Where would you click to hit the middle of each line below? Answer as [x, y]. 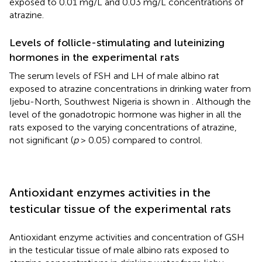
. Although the [221, 101]
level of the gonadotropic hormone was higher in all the [125, 114]
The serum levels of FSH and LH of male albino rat [114, 75]
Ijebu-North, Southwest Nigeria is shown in [101, 101]
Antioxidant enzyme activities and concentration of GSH [127, 237]
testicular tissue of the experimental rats [120, 208]
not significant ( [41, 140]
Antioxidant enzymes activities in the [110, 192]
